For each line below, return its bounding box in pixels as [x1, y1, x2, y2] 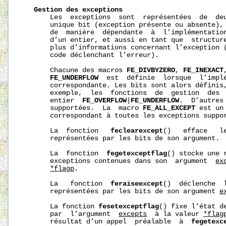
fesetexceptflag [98, 202, 159, 210]
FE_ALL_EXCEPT [143, 104, 196, 112]
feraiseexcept [110, 180, 163, 188]
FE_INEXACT [183, 66, 224, 74]
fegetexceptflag [106, 149, 167, 157]
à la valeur [147, 210, 204, 218]
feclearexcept [110, 127, 163, 135]
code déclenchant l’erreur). [22, 51, 159, 59]
